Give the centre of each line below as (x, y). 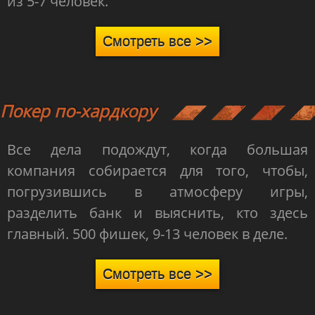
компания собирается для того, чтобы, (157, 171)
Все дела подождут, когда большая (157, 149)
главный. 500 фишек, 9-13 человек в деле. (147, 234)
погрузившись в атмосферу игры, (157, 192)
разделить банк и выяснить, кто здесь (157, 213)
